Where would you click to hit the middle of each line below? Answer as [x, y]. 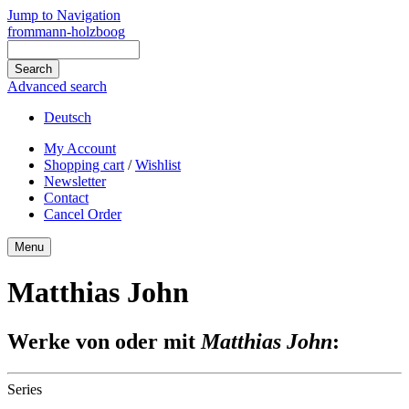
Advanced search [57, 86]
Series [25, 389]
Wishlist [158, 165]
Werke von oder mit [104, 341]
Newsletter [75, 181]
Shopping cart [84, 165]
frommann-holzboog [66, 31]
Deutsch [68, 117]
